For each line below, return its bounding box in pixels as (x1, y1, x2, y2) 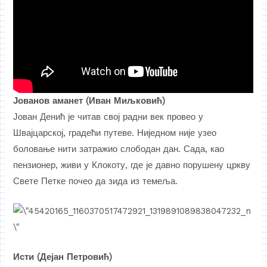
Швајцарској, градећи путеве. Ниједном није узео (13, 127, 217, 138)
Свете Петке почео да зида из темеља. (13, 175, 178, 187)
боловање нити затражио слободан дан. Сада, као (13, 143, 225, 154)
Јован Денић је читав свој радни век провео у (13, 111, 204, 122)
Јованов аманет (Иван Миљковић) (13, 95, 166, 106)
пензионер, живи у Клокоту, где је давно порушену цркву (13, 159, 251, 170)
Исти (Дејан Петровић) (13, 252, 113, 263)
